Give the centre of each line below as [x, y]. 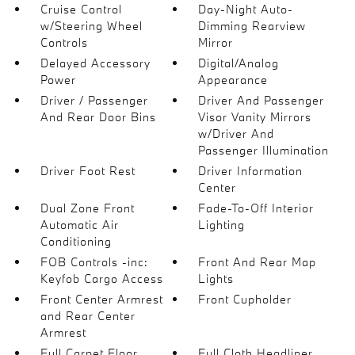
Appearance [233, 80]
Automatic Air [79, 225]
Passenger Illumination [264, 150]
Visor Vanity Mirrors [255, 117]
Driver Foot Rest [88, 171]
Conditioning [76, 241]
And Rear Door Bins [98, 117]
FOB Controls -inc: [94, 262]
